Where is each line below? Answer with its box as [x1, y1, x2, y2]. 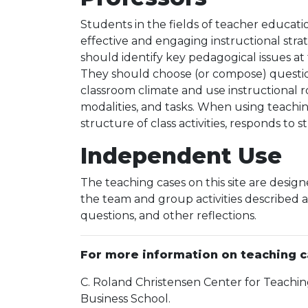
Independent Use [80, 142, 282, 169]
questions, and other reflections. [80, 209, 256, 222]
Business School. [80, 292, 170, 305]
